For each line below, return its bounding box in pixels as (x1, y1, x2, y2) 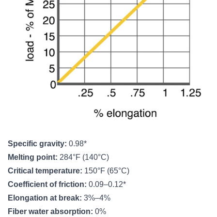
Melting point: (8, 153, 60, 161)
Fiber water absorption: (8, 207, 95, 216)
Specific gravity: (8, 139, 69, 148)
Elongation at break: (8, 193, 84, 202)
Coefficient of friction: (8, 180, 89, 188)
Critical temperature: (8, 166, 84, 175)
